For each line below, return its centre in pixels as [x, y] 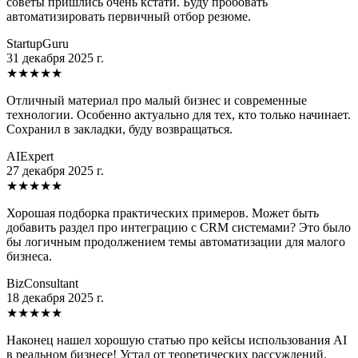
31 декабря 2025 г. [55, 58]
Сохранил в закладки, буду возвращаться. [119, 129]
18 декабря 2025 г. [55, 297]
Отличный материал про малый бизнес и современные [157, 100]
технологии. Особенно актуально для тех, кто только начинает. [179, 114]
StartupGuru [38, 43]
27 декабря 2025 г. [55, 170]
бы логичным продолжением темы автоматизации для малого [176, 241]
